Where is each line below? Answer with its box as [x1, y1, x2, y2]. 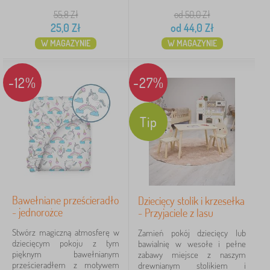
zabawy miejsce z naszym [138, 249, 246, 260]
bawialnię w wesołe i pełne [138, 238, 246, 250]
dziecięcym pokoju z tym [12, 237, 119, 249]
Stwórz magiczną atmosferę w [12, 227, 119, 238]
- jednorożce [12, 206, 63, 219]
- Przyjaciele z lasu [138, 206, 213, 219]
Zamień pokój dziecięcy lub [138, 227, 246, 239]
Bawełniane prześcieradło [12, 193, 119, 207]
